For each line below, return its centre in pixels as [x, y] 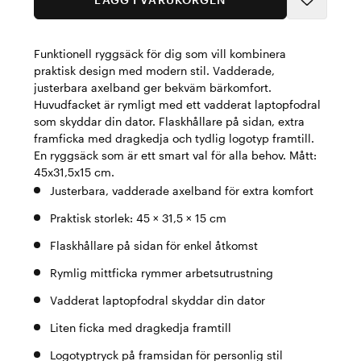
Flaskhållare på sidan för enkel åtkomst [154, 245]
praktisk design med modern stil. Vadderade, [154, 71]
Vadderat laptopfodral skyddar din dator [158, 300]
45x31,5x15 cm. [74, 172]
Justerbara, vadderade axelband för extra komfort [182, 191]
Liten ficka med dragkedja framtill [141, 328]
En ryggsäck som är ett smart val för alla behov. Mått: [175, 155]
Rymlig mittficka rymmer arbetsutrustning [162, 273]
